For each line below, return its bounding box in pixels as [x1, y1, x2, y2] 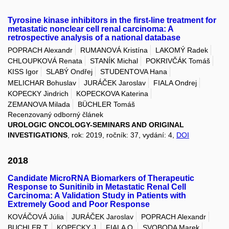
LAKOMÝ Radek [155, 45, 208, 54]
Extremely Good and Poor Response [8, 199, 150, 209]
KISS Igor [8, 67, 38, 76]
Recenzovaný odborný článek [8, 110, 103, 119]
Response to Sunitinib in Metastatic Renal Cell [8, 182, 186, 191]
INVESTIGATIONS [8, 131, 67, 140]
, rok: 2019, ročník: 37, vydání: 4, [67, 131, 176, 140]
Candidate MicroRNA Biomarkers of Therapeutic [8, 173, 194, 182]
